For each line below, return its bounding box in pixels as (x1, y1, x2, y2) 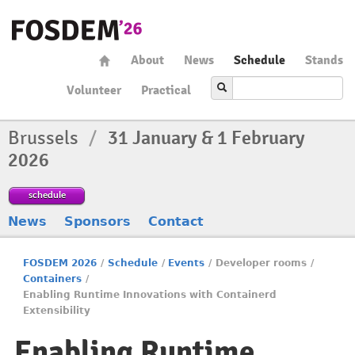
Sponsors (64, 214, 131, 229)
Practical (141, 82, 191, 98)
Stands (305, 52, 343, 68)
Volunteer (67, 82, 121, 98)
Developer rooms (215, 258, 307, 269)
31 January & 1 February (108, 126, 305, 150)
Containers (23, 273, 82, 284)
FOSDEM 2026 (23, 258, 97, 269)
